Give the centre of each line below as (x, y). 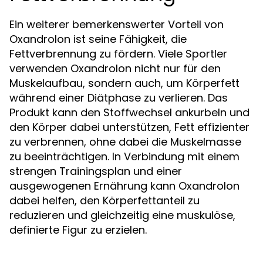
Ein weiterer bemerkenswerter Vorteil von (117, 24)
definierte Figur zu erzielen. (78, 230)
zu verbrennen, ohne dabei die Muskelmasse (125, 141)
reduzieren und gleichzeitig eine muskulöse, (122, 215)
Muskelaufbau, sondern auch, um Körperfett (124, 83)
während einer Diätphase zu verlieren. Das (119, 97)
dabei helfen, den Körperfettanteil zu (104, 200)
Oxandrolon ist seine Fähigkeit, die (98, 39)
